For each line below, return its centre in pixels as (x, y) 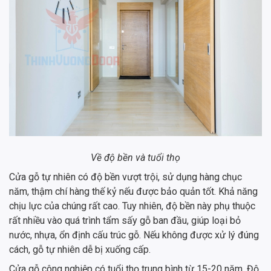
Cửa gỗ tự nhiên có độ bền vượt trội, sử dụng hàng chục (126, 177)
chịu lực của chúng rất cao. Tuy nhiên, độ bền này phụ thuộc (132, 206)
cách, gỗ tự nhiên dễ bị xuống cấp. (80, 250)
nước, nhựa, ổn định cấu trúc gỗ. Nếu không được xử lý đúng (134, 235)
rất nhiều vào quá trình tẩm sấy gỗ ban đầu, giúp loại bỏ (125, 221)
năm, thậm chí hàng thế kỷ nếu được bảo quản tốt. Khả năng (133, 192)
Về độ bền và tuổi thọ (135, 158)
